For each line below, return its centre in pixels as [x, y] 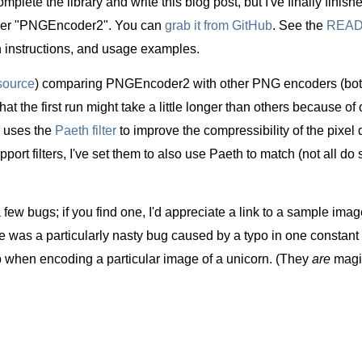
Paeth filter [86, 130]
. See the [299, 25]
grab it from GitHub [219, 25]
